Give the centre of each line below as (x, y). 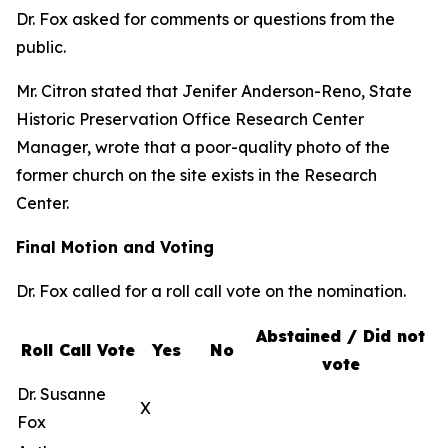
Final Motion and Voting (115, 247)
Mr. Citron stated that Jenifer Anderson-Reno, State (214, 91)
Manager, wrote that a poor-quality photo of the (203, 147)
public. (41, 47)
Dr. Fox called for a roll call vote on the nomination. (211, 291)
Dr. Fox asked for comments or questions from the (205, 19)
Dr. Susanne (61, 394)
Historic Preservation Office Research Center (190, 119)
